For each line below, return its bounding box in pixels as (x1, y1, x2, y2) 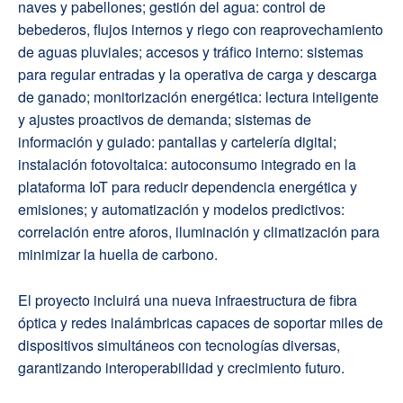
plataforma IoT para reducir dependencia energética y (18, 176, 357, 198)
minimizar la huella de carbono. (18, 244, 218, 265)
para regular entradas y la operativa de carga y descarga (18, 64, 377, 85)
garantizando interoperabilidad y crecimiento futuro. (18, 357, 345, 379)
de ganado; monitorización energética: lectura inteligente (18, 86, 379, 108)
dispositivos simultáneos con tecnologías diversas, (18, 335, 340, 356)
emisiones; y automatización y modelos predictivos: (18, 199, 345, 220)
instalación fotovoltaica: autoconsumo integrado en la (18, 154, 356, 175)
